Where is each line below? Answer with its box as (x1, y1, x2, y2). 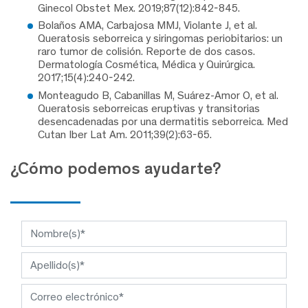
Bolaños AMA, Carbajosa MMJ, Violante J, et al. (38, 19, 257, 32)
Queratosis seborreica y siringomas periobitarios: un (38, 32, 283, 45)
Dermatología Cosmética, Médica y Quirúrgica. (38, 58, 255, 71)
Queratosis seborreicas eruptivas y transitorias (38, 101, 260, 115)
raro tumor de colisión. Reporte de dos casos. (38, 45, 255, 58)
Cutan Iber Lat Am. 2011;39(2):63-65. (38, 127, 212, 141)
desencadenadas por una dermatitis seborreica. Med (38, 114, 288, 128)
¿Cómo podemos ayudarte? (10, 157, 221, 178)
